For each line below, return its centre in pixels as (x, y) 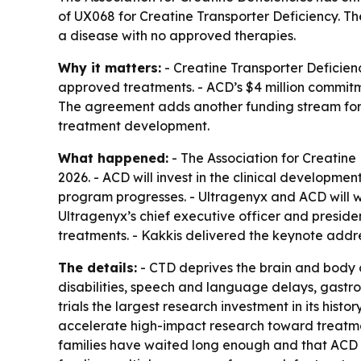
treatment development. (134, 126)
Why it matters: (110, 68)
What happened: (113, 158)
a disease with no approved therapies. (177, 36)
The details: (98, 268)
